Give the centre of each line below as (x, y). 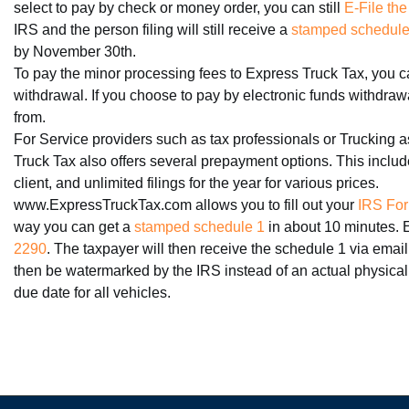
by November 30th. (75, 52)
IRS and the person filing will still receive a (152, 30)
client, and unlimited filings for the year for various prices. (196, 183)
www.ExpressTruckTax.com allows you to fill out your (186, 205)
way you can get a (74, 227)
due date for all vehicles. (92, 293)
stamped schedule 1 (199, 227)
